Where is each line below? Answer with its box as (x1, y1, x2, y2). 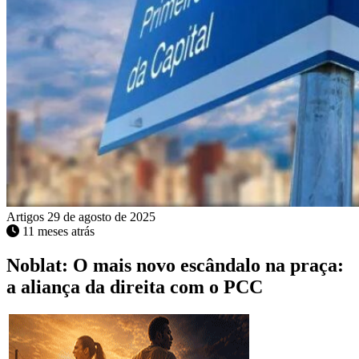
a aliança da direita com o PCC (6, 276, 263, 298)
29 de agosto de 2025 (47, 210, 155, 224)
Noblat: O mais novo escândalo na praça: (6, 255, 344, 276)
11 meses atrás (22, 224, 95, 239)
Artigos (6, 210, 47, 224)
